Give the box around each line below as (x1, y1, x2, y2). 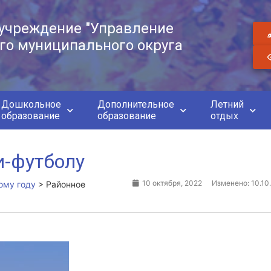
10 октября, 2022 (142, 178, 202, 188)
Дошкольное (1, 99, 61, 110)
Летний (211, 99, 244, 110)
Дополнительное (97, 99, 174, 110)
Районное (46, 179, 85, 189)
